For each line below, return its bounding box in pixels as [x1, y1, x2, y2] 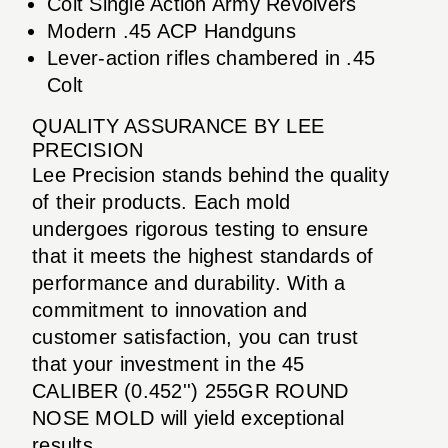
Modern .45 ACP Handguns [47, 19, 296, 42]
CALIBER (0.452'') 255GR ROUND [32, 379, 349, 402]
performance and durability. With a [32, 271, 346, 294]
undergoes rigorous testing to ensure [32, 217, 368, 240]
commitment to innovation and [32, 298, 307, 321]
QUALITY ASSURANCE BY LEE [32, 114, 324, 137]
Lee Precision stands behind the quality [32, 163, 389, 186]
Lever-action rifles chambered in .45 [47, 46, 375, 69]
